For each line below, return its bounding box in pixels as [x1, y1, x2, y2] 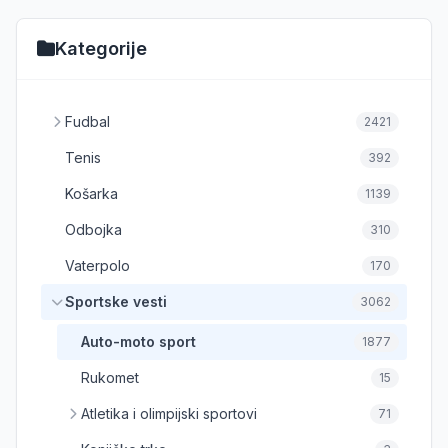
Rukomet [81, 368, 139, 386]
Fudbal [65, 112, 110, 130]
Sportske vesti [65, 292, 167, 310]
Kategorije [55, 37, 147, 59]
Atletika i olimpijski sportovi [81, 404, 257, 422]
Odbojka [65, 220, 122, 238]
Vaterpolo [65, 256, 130, 274]
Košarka [65, 184, 118, 202]
